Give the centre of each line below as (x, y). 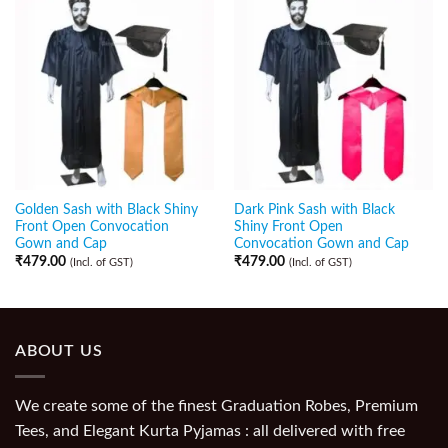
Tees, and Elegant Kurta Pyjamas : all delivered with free (210, 430)
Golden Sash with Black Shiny (106, 210)
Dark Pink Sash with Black (314, 210)
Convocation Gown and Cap (321, 244)
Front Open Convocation (91, 227)
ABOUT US (59, 351)
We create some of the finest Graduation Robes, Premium (216, 405)
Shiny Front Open (288, 227)
